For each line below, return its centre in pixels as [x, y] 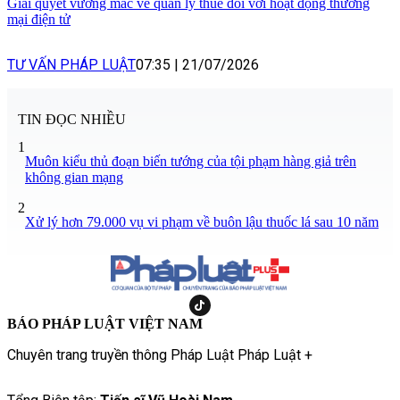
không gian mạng [74, 177]
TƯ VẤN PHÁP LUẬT [71, 65]
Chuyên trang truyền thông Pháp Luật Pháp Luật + [160, 354]
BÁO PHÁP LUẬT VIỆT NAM [105, 323]
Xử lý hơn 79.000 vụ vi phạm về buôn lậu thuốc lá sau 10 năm [202, 221]
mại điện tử [39, 20]
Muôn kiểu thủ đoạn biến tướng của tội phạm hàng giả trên [191, 161]
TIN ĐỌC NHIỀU [72, 119]
